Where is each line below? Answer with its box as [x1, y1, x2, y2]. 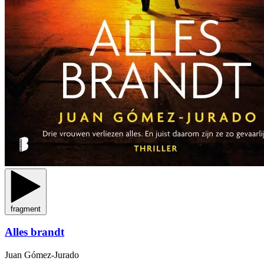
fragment [11, 204, 41, 213]
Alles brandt [5, 226, 64, 239]
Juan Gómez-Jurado [5, 250, 79, 260]
